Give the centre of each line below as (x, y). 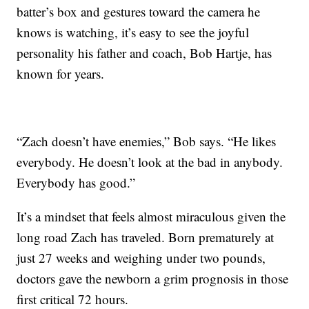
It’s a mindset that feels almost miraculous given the (151, 217)
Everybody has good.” (76, 183)
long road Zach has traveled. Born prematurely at (146, 237)
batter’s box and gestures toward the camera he (139, 12)
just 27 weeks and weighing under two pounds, (141, 258)
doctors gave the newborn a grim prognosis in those (153, 279)
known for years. (61, 74)
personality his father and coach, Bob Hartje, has (144, 53)
